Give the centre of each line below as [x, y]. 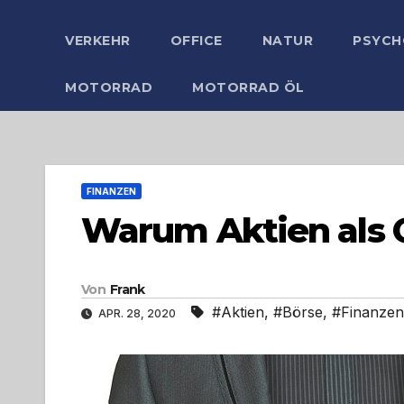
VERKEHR [98, 41]
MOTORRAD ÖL [248, 87]
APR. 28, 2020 [137, 314]
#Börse [298, 312]
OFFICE [196, 41]
